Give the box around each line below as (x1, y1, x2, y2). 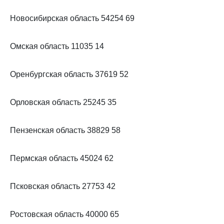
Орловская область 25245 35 (10, 98, 116, 106)
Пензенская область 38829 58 (10, 126, 120, 134)
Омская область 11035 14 (10, 42, 104, 50)
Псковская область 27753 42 (10, 182, 115, 190)
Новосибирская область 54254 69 (10, 14, 134, 22)
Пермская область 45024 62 (10, 154, 113, 162)
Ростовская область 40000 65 (10, 210, 119, 218)
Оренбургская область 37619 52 (10, 70, 128, 78)
